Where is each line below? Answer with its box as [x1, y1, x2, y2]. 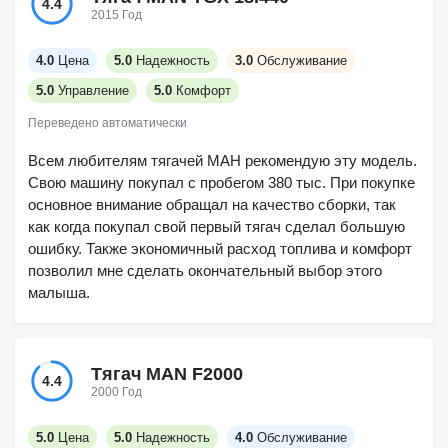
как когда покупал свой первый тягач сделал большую [28, 218, 405, 235]
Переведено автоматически [28, 116, 187, 130]
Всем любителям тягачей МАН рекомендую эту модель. [28, 152, 417, 169]
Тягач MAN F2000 [91, 363, 243, 384]
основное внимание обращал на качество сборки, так [28, 196, 396, 213]
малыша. [28, 284, 90, 301]
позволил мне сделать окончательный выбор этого [28, 262, 382, 279]
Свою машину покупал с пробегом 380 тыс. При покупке [28, 174, 415, 191]
